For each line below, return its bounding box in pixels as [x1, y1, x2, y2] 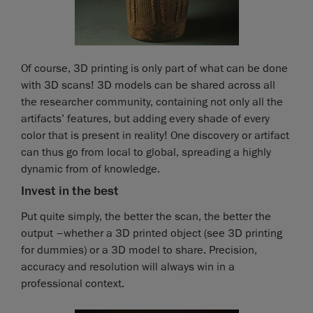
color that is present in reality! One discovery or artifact [21, 128, 289, 143]
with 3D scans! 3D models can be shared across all [21, 78, 275, 92]
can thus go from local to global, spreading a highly [21, 145, 271, 159]
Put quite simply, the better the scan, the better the [21, 209, 271, 224]
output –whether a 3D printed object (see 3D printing [21, 226, 282, 240]
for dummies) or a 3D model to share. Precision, [21, 242, 257, 257]
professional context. [21, 276, 124, 291]
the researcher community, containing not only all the [21, 94, 283, 109]
